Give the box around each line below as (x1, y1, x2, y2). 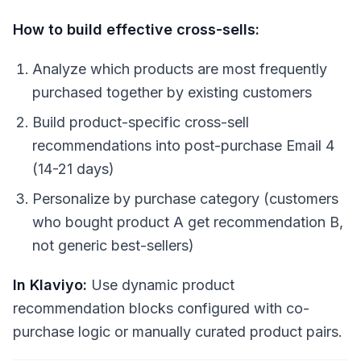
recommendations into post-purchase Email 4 (32, 137, 334, 155)
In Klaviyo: (13, 276, 87, 294)
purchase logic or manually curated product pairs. (13, 323, 342, 341)
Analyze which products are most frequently (32, 60, 327, 78)
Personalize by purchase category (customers (32, 190, 338, 208)
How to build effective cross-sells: (13, 21, 259, 39)
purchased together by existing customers (32, 84, 312, 102)
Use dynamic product (87, 276, 234, 294)
